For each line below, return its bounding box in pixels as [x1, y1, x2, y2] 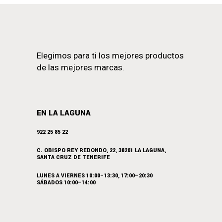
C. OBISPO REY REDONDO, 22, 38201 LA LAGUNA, [37, 147, 166, 154]
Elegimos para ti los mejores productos [37, 51, 184, 60]
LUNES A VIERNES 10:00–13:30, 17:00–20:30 [37, 172, 153, 179]
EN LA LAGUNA [37, 108, 91, 118]
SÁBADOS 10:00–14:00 [37, 179, 96, 186]
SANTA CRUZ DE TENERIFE [37, 154, 110, 161]
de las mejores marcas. [37, 62, 124, 72]
